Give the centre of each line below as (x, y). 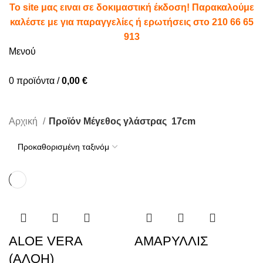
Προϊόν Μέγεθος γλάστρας (108, 121)
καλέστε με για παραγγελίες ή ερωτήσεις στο (111, 22)
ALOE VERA (45, 241)
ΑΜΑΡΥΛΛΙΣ (171, 241)
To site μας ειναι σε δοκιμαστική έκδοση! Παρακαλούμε (131, 7)
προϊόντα (36, 81)
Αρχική (24, 121)
